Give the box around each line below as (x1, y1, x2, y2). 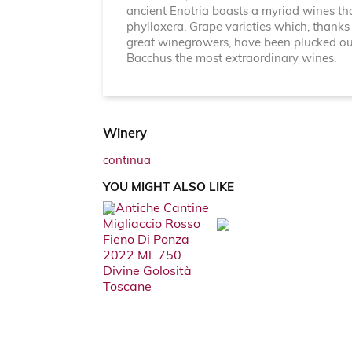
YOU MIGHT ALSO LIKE (102, 182, 234, 195)
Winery (102, 128, 147, 141)
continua (102, 156, 151, 168)
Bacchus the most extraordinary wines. (126, 53, 336, 66)
